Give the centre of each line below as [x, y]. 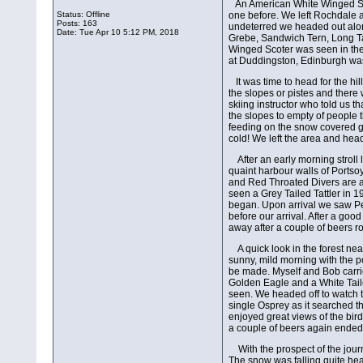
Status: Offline [84, 15]
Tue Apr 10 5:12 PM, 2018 [130, 32]
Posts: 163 [77, 23]
